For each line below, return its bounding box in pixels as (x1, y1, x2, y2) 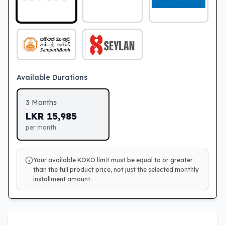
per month (26, 123, 56, 131)
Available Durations (17, 72, 87, 82)
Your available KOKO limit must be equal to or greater (33, 156, 193, 164)
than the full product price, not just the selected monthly (33, 165, 199, 173)
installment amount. (33, 175, 92, 183)
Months (30, 97, 57, 107)
